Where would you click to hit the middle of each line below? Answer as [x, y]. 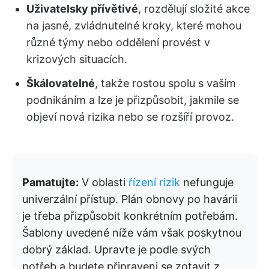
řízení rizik [154, 182]
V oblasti [104, 182]
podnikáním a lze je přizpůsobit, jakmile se [133, 100]
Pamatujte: [50, 182]
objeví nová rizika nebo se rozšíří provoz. [130, 117]
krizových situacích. [77, 59]
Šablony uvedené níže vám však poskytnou [132, 233]
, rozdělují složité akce [194, 9]
